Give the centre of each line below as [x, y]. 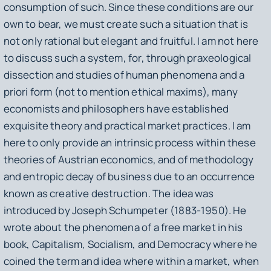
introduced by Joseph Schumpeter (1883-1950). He [125, 211]
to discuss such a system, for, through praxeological [127, 58]
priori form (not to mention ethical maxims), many [120, 92]
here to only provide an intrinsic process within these [129, 143]
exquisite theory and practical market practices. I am [127, 126]
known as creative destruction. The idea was [108, 194]
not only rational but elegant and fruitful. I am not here [131, 41]
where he [235, 244]
